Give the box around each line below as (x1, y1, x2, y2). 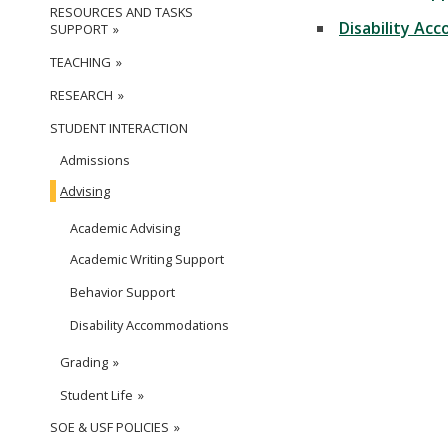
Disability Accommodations (70, 316, 229, 335)
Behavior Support (70, 283, 175, 302)
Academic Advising (70, 219, 180, 238)
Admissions (60, 151, 130, 170)
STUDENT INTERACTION (50, 119, 188, 138)
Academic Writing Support (70, 250, 224, 269)
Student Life (60, 386, 133, 405)
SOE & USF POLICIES (50, 418, 169, 437)
